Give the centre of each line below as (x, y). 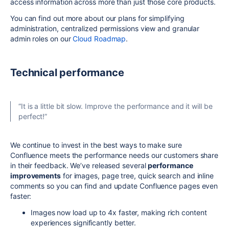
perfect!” (33, 116)
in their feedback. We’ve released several (79, 165)
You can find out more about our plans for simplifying (97, 18)
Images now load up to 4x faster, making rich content (119, 212)
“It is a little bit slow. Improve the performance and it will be (116, 106)
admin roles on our (42, 38)
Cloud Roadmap (99, 38)
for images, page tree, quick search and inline (138, 175)
